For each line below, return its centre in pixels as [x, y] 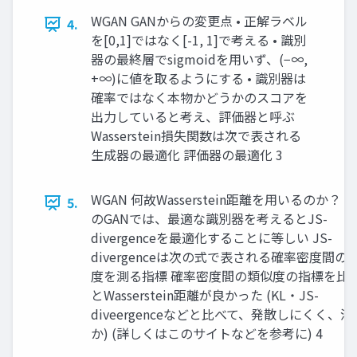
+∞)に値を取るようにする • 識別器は [198, 78]
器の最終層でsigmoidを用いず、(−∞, [199, 59]
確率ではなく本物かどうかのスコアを [199, 98]
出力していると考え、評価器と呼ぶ [193, 117]
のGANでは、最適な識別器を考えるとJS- [209, 219]
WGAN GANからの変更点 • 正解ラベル [199, 21]
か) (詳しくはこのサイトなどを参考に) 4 [207, 333]
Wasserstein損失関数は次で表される [196, 136]
